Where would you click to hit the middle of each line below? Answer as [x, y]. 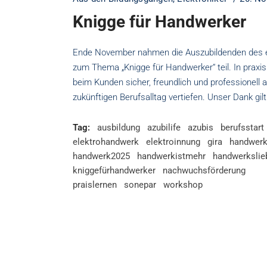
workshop [183, 185]
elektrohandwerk [106, 142]
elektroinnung [173, 142]
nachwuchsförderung [204, 171]
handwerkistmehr [171, 156]
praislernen [95, 185]
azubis [201, 128]
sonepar [140, 185]
